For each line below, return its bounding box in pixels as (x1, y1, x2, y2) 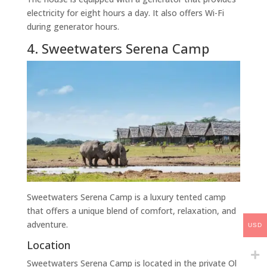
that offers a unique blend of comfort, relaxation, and (26, 205, 236, 217)
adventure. (26, 219, 68, 231)
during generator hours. (26, 21, 119, 33)
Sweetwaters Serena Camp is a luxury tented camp (26, 191, 226, 203)
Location (26, 238, 70, 253)
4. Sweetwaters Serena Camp (26, 39, 209, 58)
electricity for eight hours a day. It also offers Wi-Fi (26, 7, 224, 19)
